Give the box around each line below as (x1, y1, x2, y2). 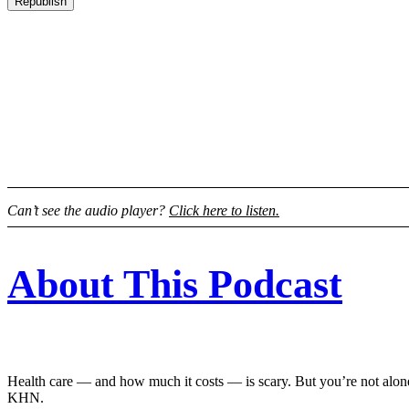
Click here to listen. (169, 203, 279, 219)
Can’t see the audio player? (7, 203, 169, 219)
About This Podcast (7, 261, 342, 307)
